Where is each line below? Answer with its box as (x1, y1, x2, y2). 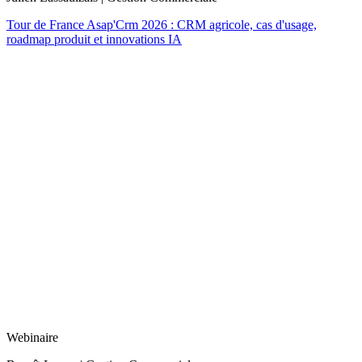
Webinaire (6, 330, 58, 344)
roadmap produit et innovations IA (6, 32, 182, 46)
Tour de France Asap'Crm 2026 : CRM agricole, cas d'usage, (6, 17, 317, 32)
